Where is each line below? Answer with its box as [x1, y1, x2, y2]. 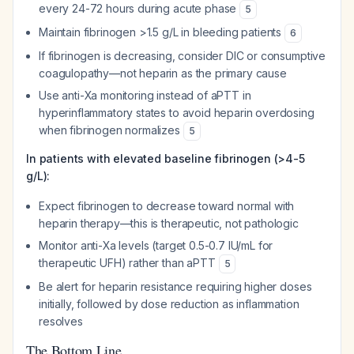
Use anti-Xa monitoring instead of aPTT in [39, 88, 251, 102]
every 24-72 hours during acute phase [39, 2, 240, 15]
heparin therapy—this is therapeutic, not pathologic [39, 217, 299, 230]
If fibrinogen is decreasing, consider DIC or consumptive [39, 49, 326, 62]
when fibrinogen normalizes [39, 123, 183, 137]
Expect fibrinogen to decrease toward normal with [39, 199, 295, 213]
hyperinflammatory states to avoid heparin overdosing [39, 106, 314, 119]
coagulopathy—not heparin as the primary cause [39, 66, 287, 80]
